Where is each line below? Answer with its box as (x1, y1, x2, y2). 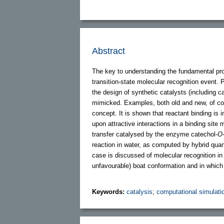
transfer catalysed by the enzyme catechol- (92, 130, 217, 138)
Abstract (92, 45, 125, 56)
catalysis (126, 187, 152, 195)
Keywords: (92, 187, 126, 195)
